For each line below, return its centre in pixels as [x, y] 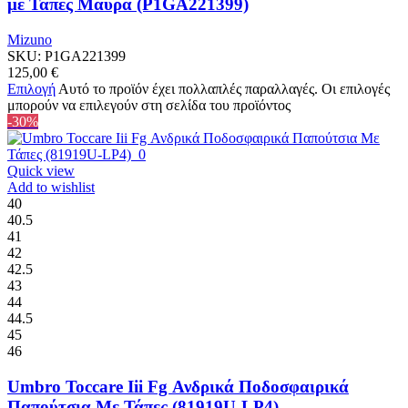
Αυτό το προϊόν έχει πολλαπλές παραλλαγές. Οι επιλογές [224, 89]
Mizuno [30, 40]
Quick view [41, 171]
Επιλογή [31, 89]
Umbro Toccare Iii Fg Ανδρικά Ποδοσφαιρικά [178, 386]
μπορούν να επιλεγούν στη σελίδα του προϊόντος [149, 105]
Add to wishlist [51, 187]
